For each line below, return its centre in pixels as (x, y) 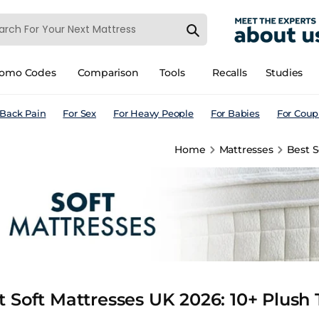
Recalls (230, 73)
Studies (284, 73)
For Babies (235, 113)
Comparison (108, 73)
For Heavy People (153, 113)
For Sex (80, 113)
